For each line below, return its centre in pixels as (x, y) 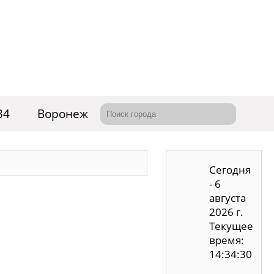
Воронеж (63, 114)
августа (228, 198)
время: (227, 240)
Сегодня (230, 170)
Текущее (231, 226)
